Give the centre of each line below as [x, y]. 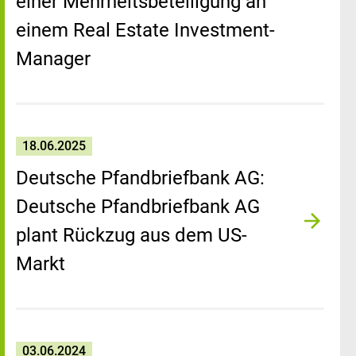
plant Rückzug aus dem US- [132, 235]
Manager [53, 59]
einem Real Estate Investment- [145, 30]
